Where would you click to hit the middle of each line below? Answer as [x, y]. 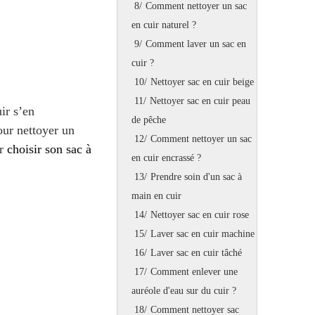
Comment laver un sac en [195, 44]
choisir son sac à [49, 149]
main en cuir [156, 195]
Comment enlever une [194, 271]
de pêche [149, 120]
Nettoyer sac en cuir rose [199, 214]
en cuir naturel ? [164, 25]
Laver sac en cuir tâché [196, 252]
